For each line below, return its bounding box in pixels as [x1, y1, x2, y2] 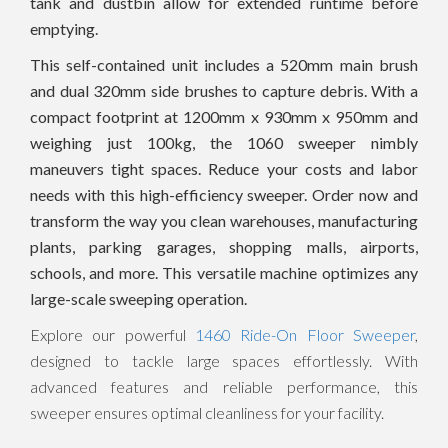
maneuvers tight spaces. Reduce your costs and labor [30, 158, 418, 178]
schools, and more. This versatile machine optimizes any [30, 262, 418, 282]
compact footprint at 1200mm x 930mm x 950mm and [30, 106, 418, 126]
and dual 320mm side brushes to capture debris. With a [30, 80, 418, 100]
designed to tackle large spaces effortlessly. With [30, 350, 418, 370]
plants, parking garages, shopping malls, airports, [30, 236, 418, 256]
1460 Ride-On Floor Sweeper [195, 324, 415, 344]
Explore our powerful [30, 324, 195, 344]
